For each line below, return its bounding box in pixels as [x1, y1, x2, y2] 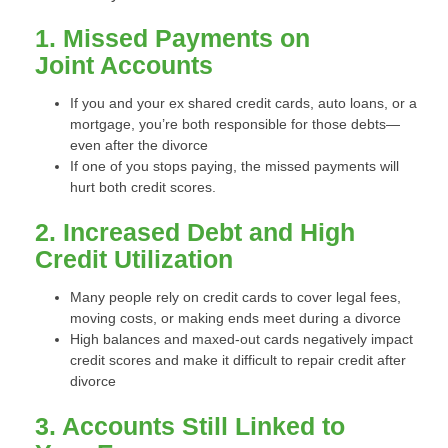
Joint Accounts [35, 51, 213, 79]
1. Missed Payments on [35, 24, 310, 52]
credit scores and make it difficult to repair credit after [70, 352, 406, 368]
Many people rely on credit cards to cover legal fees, [70, 289, 401, 305]
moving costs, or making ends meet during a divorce [70, 310, 401, 326]
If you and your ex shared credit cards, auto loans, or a [70, 95, 417, 111]
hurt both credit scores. [70, 179, 216, 195]
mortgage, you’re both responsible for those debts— [70, 116, 400, 132]
